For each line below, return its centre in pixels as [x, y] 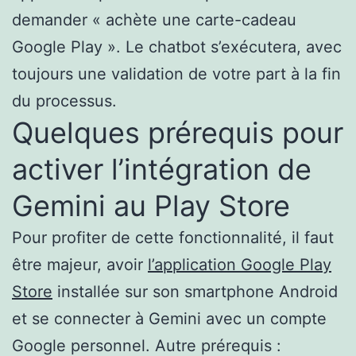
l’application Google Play [240, 264]
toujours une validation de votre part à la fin [176, 74]
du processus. [64, 101]
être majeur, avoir [80, 264]
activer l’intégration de [162, 169]
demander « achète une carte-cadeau [154, 19]
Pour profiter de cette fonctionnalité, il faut [173, 237]
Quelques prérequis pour [178, 132]
